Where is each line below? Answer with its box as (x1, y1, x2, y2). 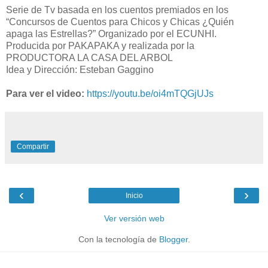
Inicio (125, 191, 143, 200)
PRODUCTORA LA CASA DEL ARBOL (6, 53, 173, 63)
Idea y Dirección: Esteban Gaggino (6, 65, 154, 75)
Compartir (17, 142, 49, 151)
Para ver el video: (6, 89, 84, 99)
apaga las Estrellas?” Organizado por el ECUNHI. (6, 29, 217, 39)
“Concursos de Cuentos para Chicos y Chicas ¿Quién (6, 17, 234, 28)
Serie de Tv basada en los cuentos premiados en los (6, 5, 229, 16)
